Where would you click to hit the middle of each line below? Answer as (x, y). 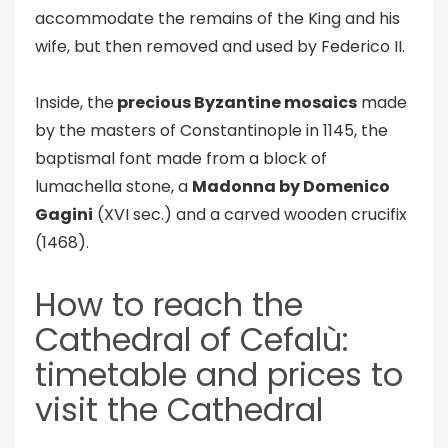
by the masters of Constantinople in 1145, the (211, 130)
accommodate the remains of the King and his (217, 18)
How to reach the (169, 304)
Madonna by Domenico (291, 186)
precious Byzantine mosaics (235, 102)
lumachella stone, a (113, 186)
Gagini (64, 214)
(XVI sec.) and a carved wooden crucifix (250, 214)
